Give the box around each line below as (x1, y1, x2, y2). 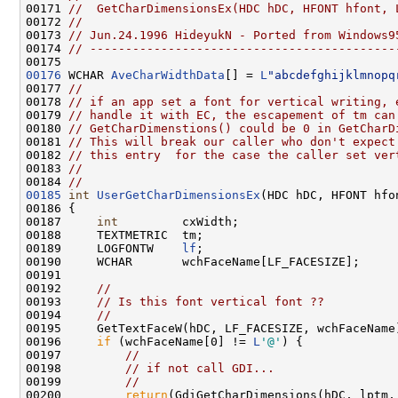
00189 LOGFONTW (26, 241, 182, 255)
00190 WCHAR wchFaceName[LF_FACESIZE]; (26, 254, 360, 268)
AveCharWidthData (111, 68, 225, 82)
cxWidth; (118, 214, 239, 228)
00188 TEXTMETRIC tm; (26, 227, 203, 242)
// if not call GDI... (125, 361, 275, 375)
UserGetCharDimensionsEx (97, 187, 260, 202)
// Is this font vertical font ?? (97, 294, 324, 308)
